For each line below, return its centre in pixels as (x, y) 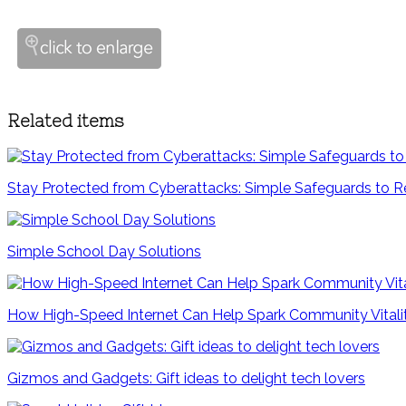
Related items (66, 121)
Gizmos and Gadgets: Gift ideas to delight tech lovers (186, 378)
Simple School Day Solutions (104, 251)
